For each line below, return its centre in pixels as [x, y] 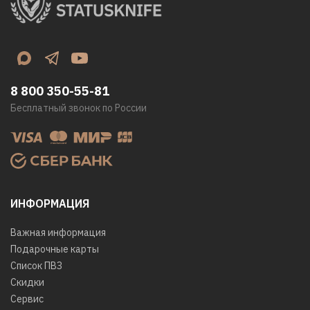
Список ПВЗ [36, 265]
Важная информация [58, 232]
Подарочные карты [55, 249]
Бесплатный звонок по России [79, 108]
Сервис [27, 299]
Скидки [27, 282]
